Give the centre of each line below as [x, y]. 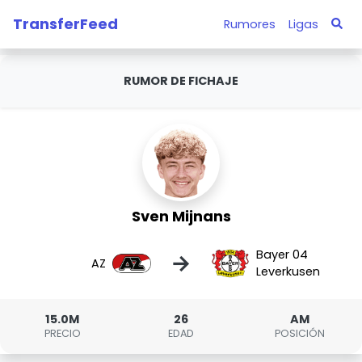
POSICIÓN [299, 333]
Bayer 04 [282, 255]
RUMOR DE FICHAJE [181, 81]
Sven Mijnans [181, 216]
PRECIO [62, 333]
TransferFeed [65, 23]
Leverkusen [288, 271]
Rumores [249, 24]
